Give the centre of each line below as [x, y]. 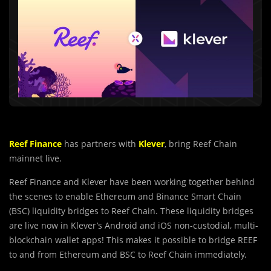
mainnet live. [35, 158]
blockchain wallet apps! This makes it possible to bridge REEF [133, 240]
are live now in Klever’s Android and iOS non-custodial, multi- [134, 225]
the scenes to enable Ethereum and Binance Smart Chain [125, 196]
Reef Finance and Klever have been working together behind [132, 182]
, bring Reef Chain [201, 144]
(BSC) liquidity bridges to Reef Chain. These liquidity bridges [131, 211]
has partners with [99, 144]
